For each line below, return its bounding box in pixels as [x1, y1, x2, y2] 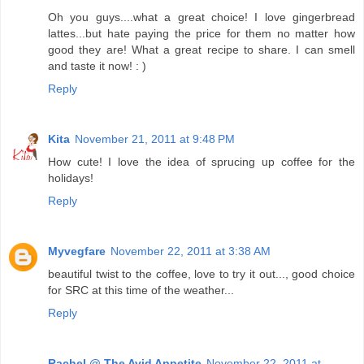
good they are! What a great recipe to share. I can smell [48, 43, 355, 57]
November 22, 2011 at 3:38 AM [110, 245, 271, 258]
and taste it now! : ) [48, 59, 146, 73]
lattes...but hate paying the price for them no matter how [48, 27, 355, 41]
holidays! [48, 171, 93, 185]
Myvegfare [48, 245, 106, 258]
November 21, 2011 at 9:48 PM [75, 132, 235, 146]
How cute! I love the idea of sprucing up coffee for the [48, 155, 355, 169]
